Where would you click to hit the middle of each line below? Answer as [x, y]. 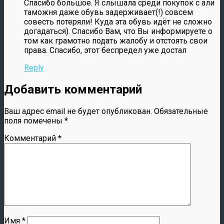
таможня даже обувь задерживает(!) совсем [108, 12]
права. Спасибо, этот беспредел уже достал [105, 50]
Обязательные [181, 111]
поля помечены [34, 121]
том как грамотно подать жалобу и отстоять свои [116, 41]
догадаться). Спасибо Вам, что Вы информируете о [118, 31]
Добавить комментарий [73, 90]
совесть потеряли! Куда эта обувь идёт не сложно [118, 22]
